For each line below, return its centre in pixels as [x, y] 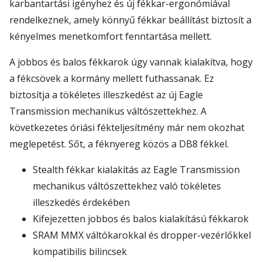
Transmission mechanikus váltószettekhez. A [108, 111]
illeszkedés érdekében [81, 203]
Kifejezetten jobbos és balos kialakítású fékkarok [141, 219]
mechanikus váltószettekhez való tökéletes [127, 186]
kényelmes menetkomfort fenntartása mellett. [112, 37]
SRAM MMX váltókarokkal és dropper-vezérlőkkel [142, 235]
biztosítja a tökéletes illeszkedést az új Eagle [106, 95]
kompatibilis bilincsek [80, 252]
